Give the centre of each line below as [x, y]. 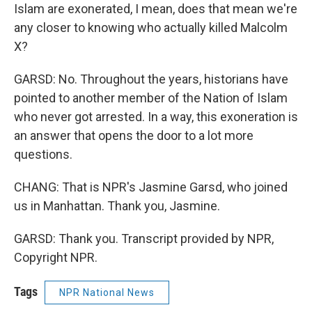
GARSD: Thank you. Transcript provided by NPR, [144, 238]
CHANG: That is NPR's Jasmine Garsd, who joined [151, 187]
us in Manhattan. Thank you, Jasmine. [117, 205]
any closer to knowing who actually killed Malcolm [151, 27]
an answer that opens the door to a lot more [134, 135]
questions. [43, 154]
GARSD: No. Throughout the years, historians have [151, 79]
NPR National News [107, 292]
